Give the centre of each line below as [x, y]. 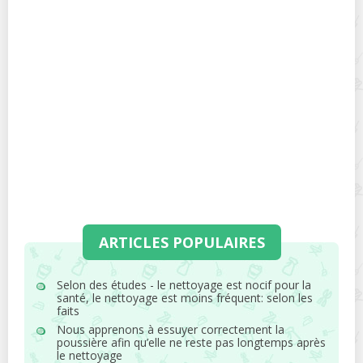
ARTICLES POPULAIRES [181, 242]
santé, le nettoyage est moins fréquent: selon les [185, 298]
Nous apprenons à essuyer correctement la [171, 329]
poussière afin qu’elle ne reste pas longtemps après [191, 342]
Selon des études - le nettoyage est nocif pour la [184, 285]
